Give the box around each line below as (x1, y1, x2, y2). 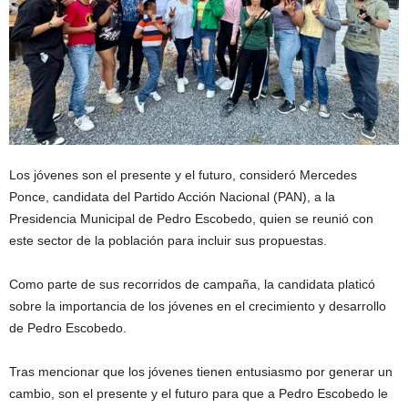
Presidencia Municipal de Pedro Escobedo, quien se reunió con (9, 211, 373, 226)
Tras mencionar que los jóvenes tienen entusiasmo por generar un (9, 364, 393, 379)
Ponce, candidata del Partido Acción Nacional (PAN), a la (9, 189, 335, 204)
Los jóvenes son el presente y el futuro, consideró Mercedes (9, 168, 357, 182)
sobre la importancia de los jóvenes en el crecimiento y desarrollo (9, 299, 386, 313)
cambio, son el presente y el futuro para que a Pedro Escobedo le (9, 386, 388, 401)
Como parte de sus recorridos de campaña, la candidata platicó (9, 277, 375, 291)
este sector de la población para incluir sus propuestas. (9, 233, 327, 248)
